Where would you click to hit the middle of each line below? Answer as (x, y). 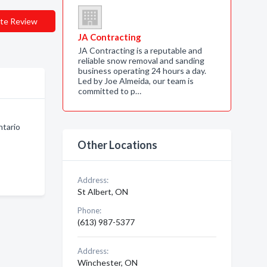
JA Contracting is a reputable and (140, 50)
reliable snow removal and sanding (141, 60)
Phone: (89, 210)
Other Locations (117, 145)
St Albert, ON (103, 192)
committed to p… (109, 91)
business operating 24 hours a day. (142, 71)
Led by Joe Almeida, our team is (136, 81)
